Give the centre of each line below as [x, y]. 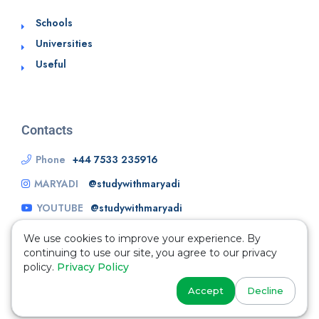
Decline [265, 291]
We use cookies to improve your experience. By [142, 239]
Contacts [47, 130]
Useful [51, 64]
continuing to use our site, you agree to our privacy [150, 253]
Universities [64, 44]
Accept [206, 291]
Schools [54, 23]
